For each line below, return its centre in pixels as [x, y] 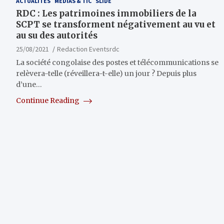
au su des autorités [57, 36]
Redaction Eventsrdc [88, 49]
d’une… [29, 85]
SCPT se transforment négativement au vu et [116, 25]
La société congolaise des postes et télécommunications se [117, 63]
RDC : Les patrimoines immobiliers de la [106, 14]
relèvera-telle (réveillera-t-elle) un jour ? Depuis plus [106, 74]
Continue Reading [48, 101]
